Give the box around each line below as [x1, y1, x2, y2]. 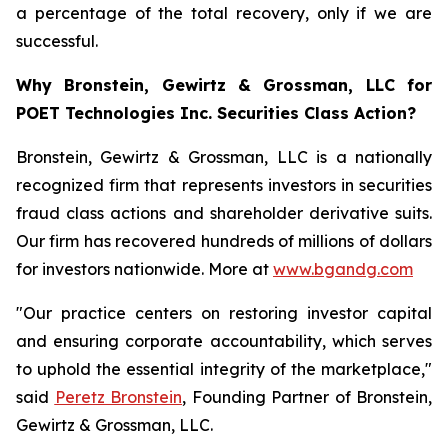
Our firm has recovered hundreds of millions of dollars [16, 231, 432, 251]
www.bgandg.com [273, 259, 413, 279]
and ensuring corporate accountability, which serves [16, 331, 432, 351]
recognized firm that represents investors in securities [16, 175, 432, 195]
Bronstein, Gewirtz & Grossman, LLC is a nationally [16, 147, 432, 167]
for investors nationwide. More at [16, 259, 273, 279]
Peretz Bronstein [54, 387, 182, 407]
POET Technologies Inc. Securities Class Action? [16, 103, 416, 123]
